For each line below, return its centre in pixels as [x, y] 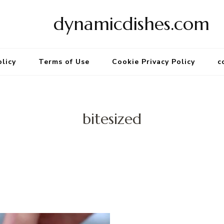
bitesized [112, 119]
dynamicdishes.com [131, 24]
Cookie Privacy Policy [153, 62]
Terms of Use [64, 62]
